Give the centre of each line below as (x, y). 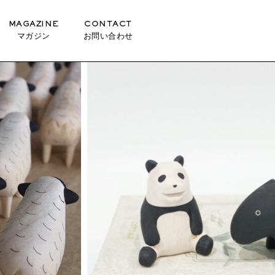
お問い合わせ (108, 37)
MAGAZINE (33, 25)
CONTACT (108, 25)
